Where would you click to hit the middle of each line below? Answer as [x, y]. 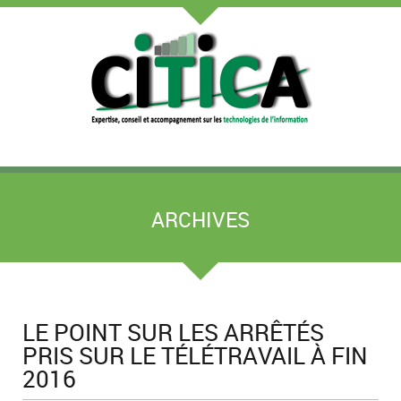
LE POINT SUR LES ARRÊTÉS [173, 332]
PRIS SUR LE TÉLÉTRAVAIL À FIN [195, 355]
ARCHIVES [200, 220]
